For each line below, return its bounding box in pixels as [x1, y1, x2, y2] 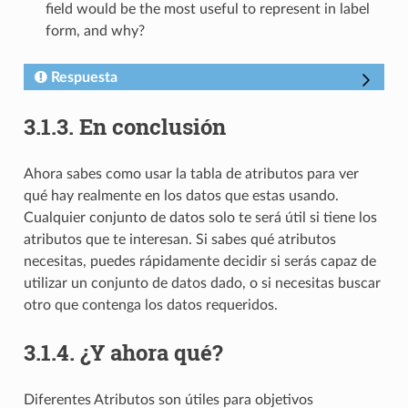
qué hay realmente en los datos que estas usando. [23, 189, 339, 204]
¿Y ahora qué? [79, 338, 223, 368]
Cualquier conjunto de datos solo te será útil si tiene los [23, 210, 377, 226]
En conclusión [78, 112, 226, 142]
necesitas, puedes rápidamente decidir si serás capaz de [23, 254, 376, 270]
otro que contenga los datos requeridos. [23, 298, 278, 313]
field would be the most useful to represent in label [45, 2, 370, 17]
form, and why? [45, 24, 145, 39]
